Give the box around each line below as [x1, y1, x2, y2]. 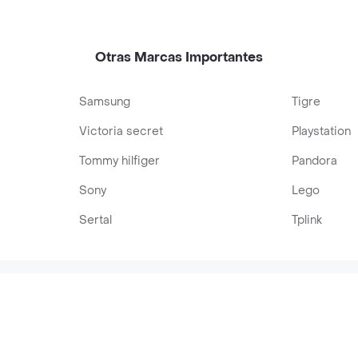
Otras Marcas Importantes [95, 49, 263, 66]
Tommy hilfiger [79, 153, 161, 169]
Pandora [291, 153, 337, 169]
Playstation [291, 124, 351, 139]
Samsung [79, 94, 131, 109]
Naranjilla [205, 2, 248, 15]
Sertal [79, 213, 113, 228]
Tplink [291, 213, 322, 228]
